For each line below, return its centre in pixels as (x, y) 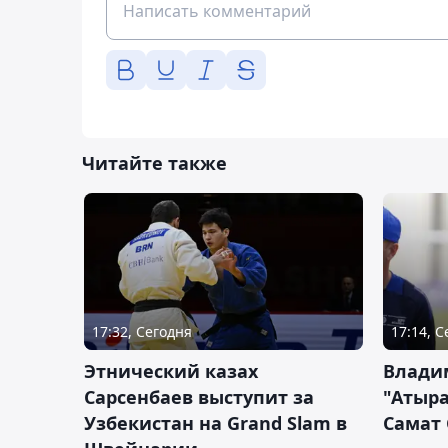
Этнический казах (171, 371)
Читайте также (154, 163)
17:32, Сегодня (142, 332)
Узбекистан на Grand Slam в (215, 423)
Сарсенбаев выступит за (199, 397)
